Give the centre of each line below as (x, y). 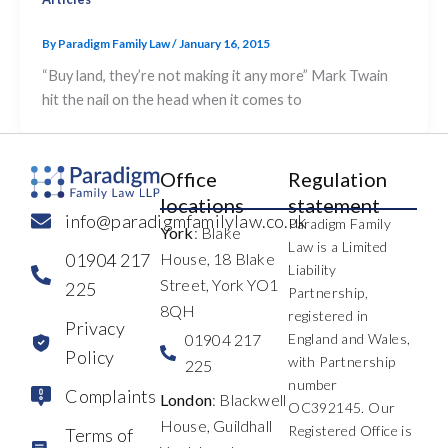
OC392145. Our (342, 407)
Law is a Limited (338, 246)
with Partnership (342, 361)
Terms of (99, 434)
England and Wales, (349, 338)
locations (201, 204)
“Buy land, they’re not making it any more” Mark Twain (214, 75)
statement (334, 204)
